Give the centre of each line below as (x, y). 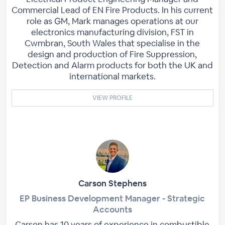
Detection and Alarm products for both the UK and (112, 65)
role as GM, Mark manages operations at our (112, 21)
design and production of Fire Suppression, (113, 54)
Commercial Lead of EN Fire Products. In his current (113, 10)
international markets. (112, 76)
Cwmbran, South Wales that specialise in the (113, 43)
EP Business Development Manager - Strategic (113, 198)
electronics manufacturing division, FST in (112, 32)
